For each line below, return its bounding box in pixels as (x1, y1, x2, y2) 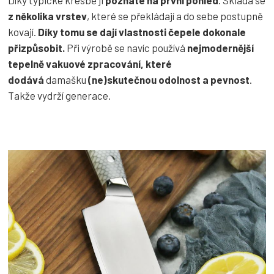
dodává (8, 73, 46, 86)
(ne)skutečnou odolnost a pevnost (88, 73, 250, 86)
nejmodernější (187, 41, 254, 54)
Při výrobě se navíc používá (65, 41, 187, 54)
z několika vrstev (8, 9, 87, 22)
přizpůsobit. (8, 41, 65, 54)
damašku (46, 73, 88, 86)
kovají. (8, 25, 38, 38)
